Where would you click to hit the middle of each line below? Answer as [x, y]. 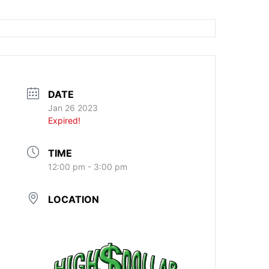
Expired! [65, 120]
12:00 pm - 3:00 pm [88, 167]
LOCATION [74, 199]
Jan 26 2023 [73, 108]
